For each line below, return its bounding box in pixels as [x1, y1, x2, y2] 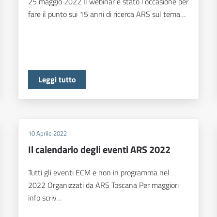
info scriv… [28, 192, 62, 204]
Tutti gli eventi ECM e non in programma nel [28, 167, 170, 179]
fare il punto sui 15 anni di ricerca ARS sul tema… [28, 8, 186, 20]
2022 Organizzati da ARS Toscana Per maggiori [28, 179, 179, 191]
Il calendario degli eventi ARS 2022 [28, 142, 171, 157]
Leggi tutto [38, 74, 77, 86]
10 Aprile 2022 [28, 128, 67, 139]
